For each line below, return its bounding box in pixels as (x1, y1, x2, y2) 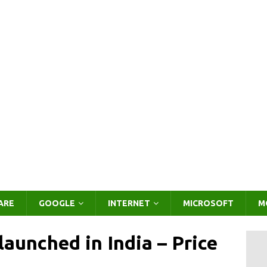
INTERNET (108, 198, 150, 208)
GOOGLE (39, 198, 75, 208)
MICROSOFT (183, 198, 234, 208)
